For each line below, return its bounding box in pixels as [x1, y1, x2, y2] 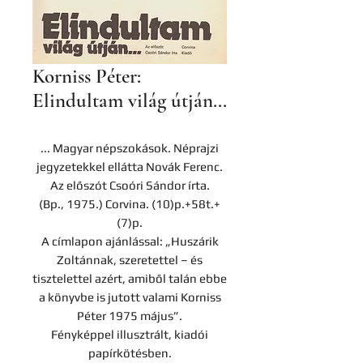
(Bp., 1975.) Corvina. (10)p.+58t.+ [39, 197, 220, 211]
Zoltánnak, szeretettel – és [57, 253, 203, 267]
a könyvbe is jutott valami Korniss [38, 290, 221, 304]
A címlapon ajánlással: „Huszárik [41, 234, 219, 248]
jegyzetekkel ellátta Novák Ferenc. [36, 160, 223, 173]
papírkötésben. [88, 346, 172, 360]
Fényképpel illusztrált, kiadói [51, 327, 208, 341]
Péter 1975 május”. [77, 309, 182, 322]
